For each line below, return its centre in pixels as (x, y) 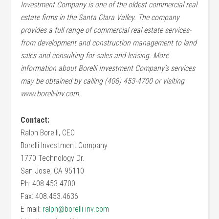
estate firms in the (50, 17)
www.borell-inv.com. (51, 94)
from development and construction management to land (109, 43)
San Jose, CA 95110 (53, 171)
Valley (125, 17)
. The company (157, 17)
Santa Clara (97, 17)
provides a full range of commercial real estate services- (106, 30)
